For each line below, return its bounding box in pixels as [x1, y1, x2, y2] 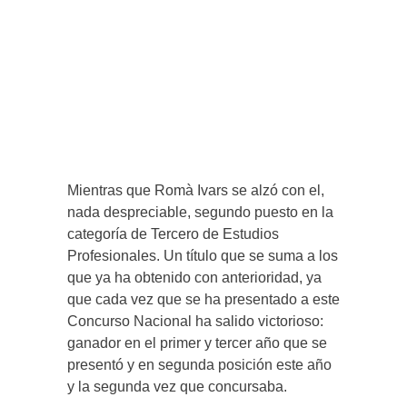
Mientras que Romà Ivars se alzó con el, [67, 182, 324, 198]
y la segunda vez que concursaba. [67, 378, 287, 394]
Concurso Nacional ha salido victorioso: [67, 313, 323, 329]
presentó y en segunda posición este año [67, 356, 332, 372]
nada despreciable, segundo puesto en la [67, 203, 333, 220]
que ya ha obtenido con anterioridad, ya [67, 269, 322, 285]
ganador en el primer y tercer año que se [67, 334, 327, 351]
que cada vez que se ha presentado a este [67, 291, 340, 307]
